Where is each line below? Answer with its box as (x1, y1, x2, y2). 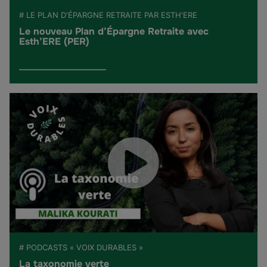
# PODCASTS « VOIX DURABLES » (19, 243, 143, 253)
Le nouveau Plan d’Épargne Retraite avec (19, 24, 209, 38)
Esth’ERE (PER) (19, 35, 89, 48)
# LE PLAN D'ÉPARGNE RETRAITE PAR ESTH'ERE (19, 10, 197, 20)
